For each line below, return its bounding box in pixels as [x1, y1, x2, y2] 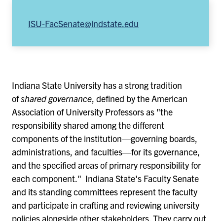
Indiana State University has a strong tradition [12, 79, 182, 91]
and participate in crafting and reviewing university [12, 199, 199, 211]
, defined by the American [92, 92, 187, 104]
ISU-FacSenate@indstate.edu [28, 17, 139, 29]
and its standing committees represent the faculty [12, 185, 197, 197]
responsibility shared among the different [12, 119, 164, 131]
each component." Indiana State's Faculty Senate [12, 172, 199, 184]
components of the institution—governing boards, [12, 132, 197, 144]
